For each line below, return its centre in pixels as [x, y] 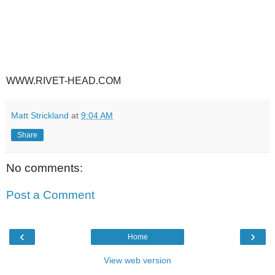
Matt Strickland [40, 115]
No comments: [45, 168]
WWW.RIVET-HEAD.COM [64, 80]
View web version [137, 260]
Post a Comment [50, 195]
